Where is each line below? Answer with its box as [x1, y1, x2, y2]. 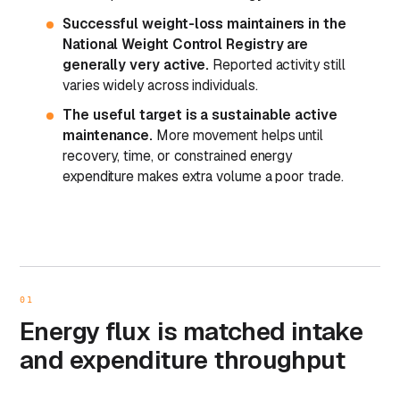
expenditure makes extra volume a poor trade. [62, 166, 344, 186]
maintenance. [62, 125, 154, 145]
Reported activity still [209, 54, 346, 74]
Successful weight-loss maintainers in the [62, 13, 346, 33]
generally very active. [62, 54, 210, 74]
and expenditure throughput [20, 343, 345, 376]
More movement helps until [153, 125, 324, 145]
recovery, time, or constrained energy [62, 146, 293, 165]
